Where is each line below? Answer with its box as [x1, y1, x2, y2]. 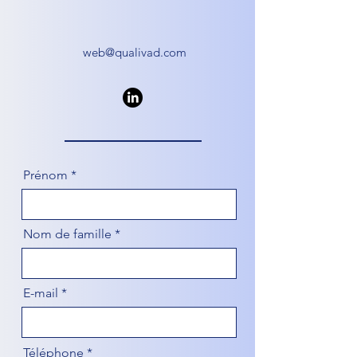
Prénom [23, 167, 68, 182]
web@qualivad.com [83, 45, 186, 60]
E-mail [23, 285, 58, 300]
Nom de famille [23, 226, 112, 241]
